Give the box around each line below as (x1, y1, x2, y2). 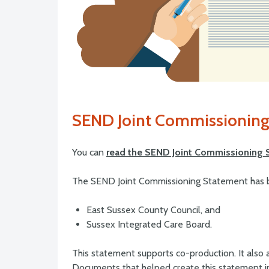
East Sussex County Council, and (86, 204, 220, 216)
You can (72, 147, 106, 159)
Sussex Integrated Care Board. (86, 219, 212, 231)
